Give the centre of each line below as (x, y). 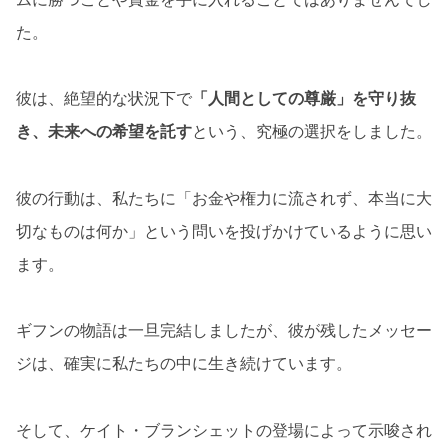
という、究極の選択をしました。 (312, 131)
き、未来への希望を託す (104, 131)
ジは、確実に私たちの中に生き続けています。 (184, 363)
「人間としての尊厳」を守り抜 (304, 98)
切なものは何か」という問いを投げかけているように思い (224, 230)
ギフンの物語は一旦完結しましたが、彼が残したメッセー (224, 330)
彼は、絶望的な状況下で (104, 98)
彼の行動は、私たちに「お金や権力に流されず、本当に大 (224, 197)
